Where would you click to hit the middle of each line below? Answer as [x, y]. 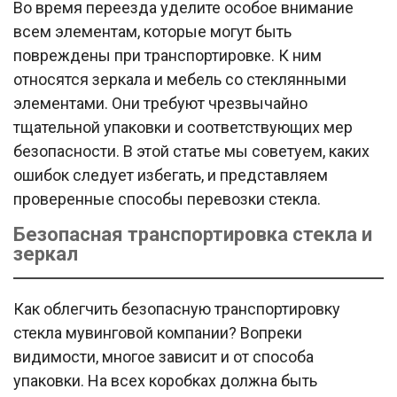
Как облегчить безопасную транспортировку [177, 309]
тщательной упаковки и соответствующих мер [183, 128]
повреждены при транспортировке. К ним [167, 56]
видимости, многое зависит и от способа [163, 357]
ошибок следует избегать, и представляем [171, 175]
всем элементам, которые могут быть [152, 32]
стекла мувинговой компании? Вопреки [158, 333]
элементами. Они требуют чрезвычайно [160, 104]
